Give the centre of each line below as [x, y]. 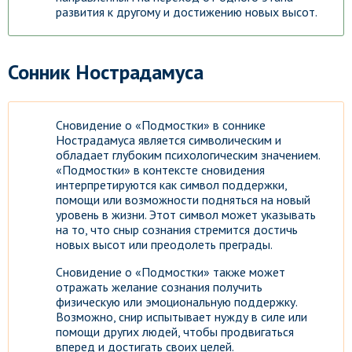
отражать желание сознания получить [159, 287]
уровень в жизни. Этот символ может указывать [186, 214]
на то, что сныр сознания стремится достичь [177, 229]
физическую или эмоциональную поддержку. [176, 302]
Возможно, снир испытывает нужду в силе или [181, 317]
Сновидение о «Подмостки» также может [170, 272]
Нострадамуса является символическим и [169, 140]
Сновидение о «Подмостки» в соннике [161, 125]
